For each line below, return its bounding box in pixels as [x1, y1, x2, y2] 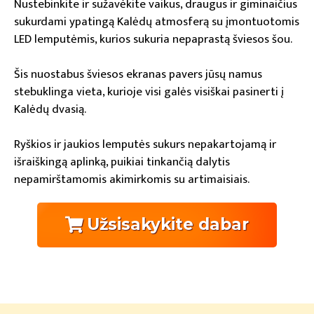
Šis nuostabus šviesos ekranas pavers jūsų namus [14, 64, 262, 85]
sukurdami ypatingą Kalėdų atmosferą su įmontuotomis [14, 12, 299, 32]
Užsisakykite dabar [87, 214, 249, 235]
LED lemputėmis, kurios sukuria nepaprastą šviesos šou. [14, 29, 292, 50]
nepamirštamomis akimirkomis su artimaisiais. [14, 170, 250, 190]
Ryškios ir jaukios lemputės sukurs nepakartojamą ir [14, 135, 276, 155]
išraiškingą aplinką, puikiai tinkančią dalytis [14, 152, 230, 172]
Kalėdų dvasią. [14, 100, 86, 120]
